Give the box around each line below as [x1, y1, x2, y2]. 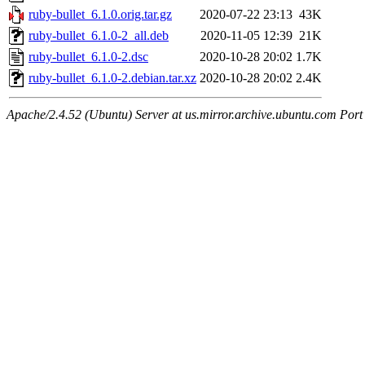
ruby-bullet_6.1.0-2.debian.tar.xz [29, 71, 196, 86]
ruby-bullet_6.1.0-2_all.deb [29, 29, 169, 43]
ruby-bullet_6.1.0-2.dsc [29, 50, 148, 64]
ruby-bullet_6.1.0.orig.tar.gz [29, 7, 172, 22]
